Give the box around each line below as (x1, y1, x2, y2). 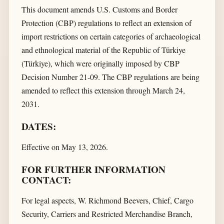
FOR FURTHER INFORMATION (21, 162, 165, 177)
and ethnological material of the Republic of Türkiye (21, 44, 185, 55)
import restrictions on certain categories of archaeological (21, 30, 200, 41)
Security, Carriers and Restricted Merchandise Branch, (21, 208, 192, 219)
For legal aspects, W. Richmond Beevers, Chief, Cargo (21, 195, 193, 206)
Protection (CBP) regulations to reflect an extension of (21, 17, 191, 28)
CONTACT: (21, 173, 71, 187)
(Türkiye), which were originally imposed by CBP (21, 57, 179, 68)
